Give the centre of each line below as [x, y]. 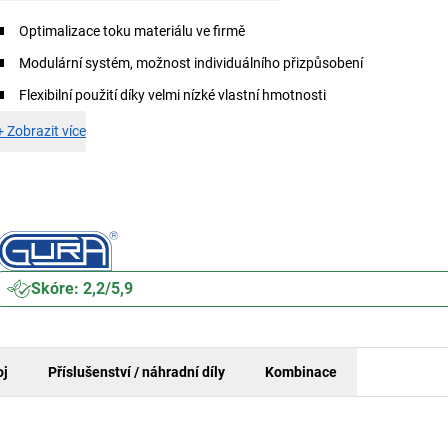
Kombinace [301, 371]
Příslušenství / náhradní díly [136, 371]
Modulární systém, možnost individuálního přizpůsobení [191, 63]
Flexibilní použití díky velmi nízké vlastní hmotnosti [173, 95]
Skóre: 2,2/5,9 [82, 288]
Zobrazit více [47, 131]
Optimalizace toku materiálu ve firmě [132, 31]
